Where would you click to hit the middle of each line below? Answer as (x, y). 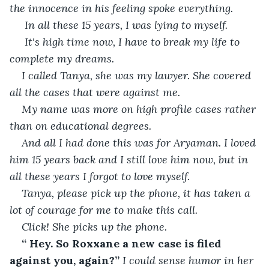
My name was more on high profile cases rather (140, 109)
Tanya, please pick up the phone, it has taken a (138, 193)
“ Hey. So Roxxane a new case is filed (123, 243)
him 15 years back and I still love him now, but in (130, 159)
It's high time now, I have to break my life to (132, 41)
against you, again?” (66, 260)
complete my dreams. (62, 58)
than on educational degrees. (80, 125)
